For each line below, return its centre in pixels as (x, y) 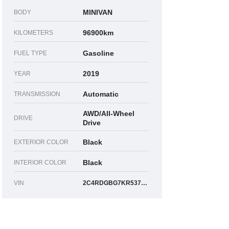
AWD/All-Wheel (109, 114)
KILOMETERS (34, 33)
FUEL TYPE (31, 53)
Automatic (101, 94)
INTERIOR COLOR (40, 163)
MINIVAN (98, 13)
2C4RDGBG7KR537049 (144, 183)
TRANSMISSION (37, 94)
